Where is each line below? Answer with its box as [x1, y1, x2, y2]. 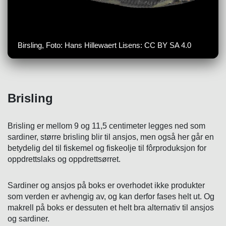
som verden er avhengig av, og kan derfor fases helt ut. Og [8, 192, 214, 201]
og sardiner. [8, 214, 49, 223]
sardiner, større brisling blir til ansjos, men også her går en [8, 132, 214, 141]
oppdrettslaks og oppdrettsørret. [8, 154, 121, 163]
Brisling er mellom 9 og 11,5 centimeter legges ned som [8, 121, 205, 130]
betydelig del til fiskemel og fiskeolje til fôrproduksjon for [8, 143, 206, 152]
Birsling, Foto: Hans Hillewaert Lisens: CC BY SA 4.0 [18, 40, 191, 49]
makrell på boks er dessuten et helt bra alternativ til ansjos [8, 203, 214, 212]
